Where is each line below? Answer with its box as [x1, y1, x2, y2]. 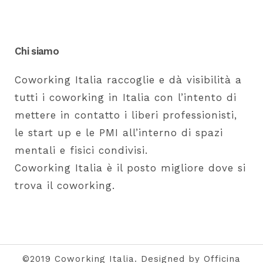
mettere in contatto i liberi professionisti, [15, 109, 237, 121]
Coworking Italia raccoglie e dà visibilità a [15, 73, 242, 86]
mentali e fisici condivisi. [15, 144, 148, 156]
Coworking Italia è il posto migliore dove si [15, 161, 246, 174]
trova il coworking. [15, 179, 115, 191]
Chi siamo [15, 45, 59, 57]
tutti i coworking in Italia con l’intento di [15, 91, 237, 103]
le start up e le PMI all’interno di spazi [15, 126, 223, 139]
